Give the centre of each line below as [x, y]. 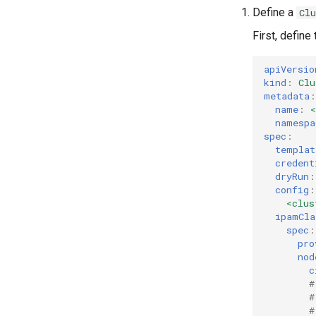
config [292, 190]
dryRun [292, 177]
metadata [287, 96]
